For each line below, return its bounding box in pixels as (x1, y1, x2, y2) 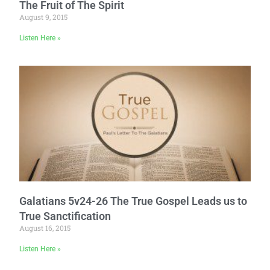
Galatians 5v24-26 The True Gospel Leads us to (19, 194, 248, 207)
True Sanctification (19, 209, 111, 222)
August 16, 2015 (19, 222, 71, 233)
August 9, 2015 (19, 12, 68, 22)
